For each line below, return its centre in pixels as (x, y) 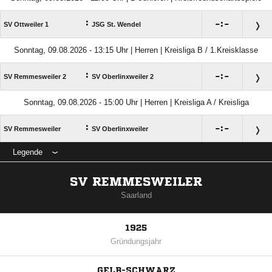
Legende (28, 152)
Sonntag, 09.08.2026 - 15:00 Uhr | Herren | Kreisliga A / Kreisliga (136, 102)
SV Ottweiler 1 (26, 24)
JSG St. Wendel (116, 24)
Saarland (136, 195)
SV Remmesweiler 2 (35, 76)
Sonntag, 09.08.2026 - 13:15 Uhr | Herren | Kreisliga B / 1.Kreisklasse (136, 50)
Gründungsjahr (136, 241)
